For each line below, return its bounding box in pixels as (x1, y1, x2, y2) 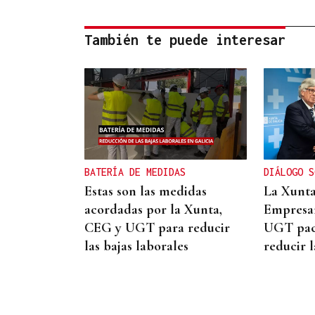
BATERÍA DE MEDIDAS (84, 166, 186, 178)
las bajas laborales (84, 238, 188, 255)
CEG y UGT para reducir (84, 219, 230, 236)
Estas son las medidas (84, 183, 207, 200)
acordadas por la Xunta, (84, 201, 222, 218)
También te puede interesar (84, 32, 285, 49)
